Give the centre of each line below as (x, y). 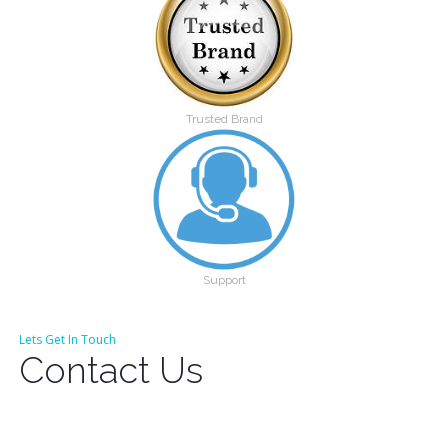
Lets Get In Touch (68, 339)
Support (224, 279)
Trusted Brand (224, 118)
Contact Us (111, 369)
